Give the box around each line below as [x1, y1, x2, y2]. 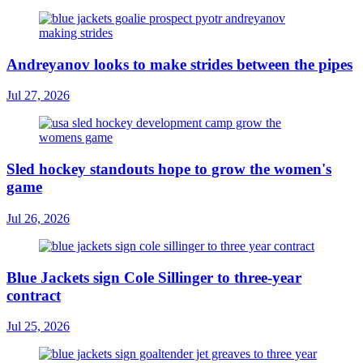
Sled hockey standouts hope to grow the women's [6, 160, 331, 178]
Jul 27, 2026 [6, 88, 70, 103]
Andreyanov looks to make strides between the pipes [6, 55, 352, 73]
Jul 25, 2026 [6, 319, 70, 334]
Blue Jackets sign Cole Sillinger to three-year [6, 268, 301, 286]
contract [6, 286, 61, 304]
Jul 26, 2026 [6, 211, 70, 225]
